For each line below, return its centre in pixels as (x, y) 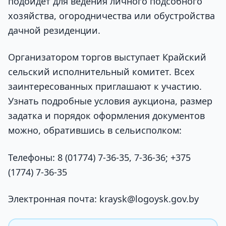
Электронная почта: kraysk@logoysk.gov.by (103, 199)
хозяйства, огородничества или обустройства (111, 15)
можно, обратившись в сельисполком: (95, 130)
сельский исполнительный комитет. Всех (101, 72)
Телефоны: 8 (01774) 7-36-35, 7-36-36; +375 (99, 157)
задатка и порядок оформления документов (106, 116)
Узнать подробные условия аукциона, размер (110, 101)
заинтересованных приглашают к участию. (105, 87)
